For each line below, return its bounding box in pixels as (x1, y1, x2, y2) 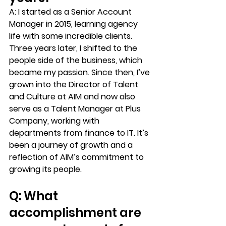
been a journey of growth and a (9, 139, 135, 151)
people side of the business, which (9, 54, 144, 67)
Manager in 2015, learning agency (9, 18, 140, 30)
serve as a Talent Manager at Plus (9, 103, 143, 115)
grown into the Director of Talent (9, 79, 140, 91)
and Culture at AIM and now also (9, 91, 137, 103)
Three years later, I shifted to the (9, 42, 139, 54)
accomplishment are (9, 204, 144, 221)
